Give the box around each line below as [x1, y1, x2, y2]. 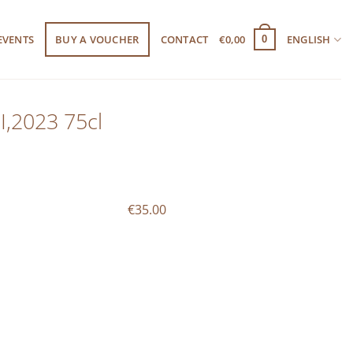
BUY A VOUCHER [55, 32, 139, 46]
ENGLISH [286, 32, 331, 46]
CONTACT [160, 32, 209, 46]
